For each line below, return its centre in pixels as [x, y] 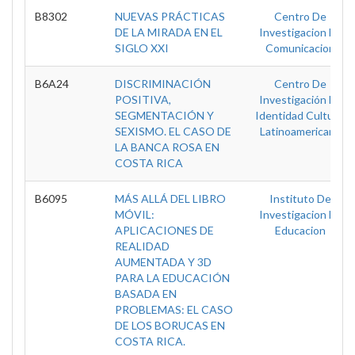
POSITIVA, [143, 99]
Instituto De [300, 198]
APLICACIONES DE [164, 230]
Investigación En [300, 99]
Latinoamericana [300, 131]
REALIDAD [142, 246]
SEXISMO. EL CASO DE [173, 131]
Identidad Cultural [300, 115]
